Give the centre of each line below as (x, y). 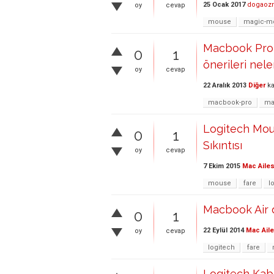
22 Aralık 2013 (225, 86)
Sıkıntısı (223, 146)
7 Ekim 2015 (222, 166)
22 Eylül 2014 (224, 231)
